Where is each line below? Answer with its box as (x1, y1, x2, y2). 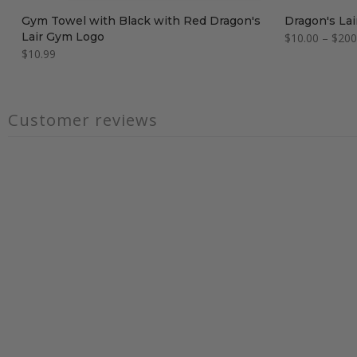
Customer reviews (8, 108, 158, 131)
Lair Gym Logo (22, 29, 104, 44)
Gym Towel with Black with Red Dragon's (22, 13, 261, 28)
